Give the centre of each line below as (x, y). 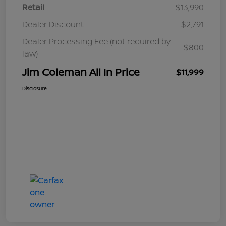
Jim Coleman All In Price (81, 72)
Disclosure (35, 89)
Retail (33, 7)
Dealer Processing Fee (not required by (96, 42)
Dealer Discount (53, 24)
